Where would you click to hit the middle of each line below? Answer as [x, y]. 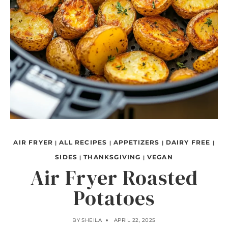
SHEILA [92, 220]
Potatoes [114, 198]
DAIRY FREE [188, 142]
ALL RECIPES [83, 142]
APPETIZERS [136, 142]
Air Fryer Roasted [114, 178]
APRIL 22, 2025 [135, 220]
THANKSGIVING [112, 157]
